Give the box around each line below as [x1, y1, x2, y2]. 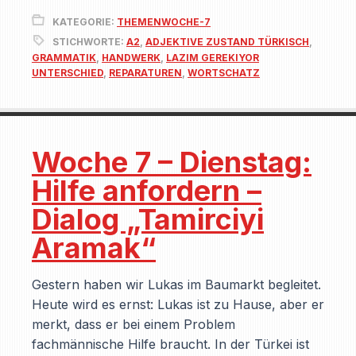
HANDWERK [102, 52, 161, 64]
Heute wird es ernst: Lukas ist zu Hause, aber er [32, 296, 324, 312]
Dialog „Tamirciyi [32, 202, 264, 237]
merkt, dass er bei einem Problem [32, 316, 235, 332]
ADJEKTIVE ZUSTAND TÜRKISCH [145, 36, 309, 48]
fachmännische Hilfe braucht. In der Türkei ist [32, 336, 309, 352]
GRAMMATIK [32, 52, 96, 64]
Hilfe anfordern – [32, 173, 261, 208]
